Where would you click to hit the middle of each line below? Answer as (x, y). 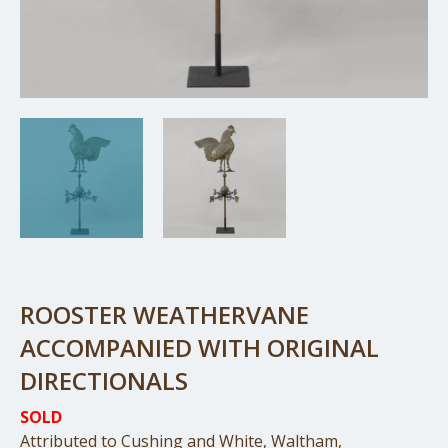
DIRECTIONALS (104, 381)
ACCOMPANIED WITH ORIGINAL (199, 348)
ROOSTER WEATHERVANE (164, 315)
